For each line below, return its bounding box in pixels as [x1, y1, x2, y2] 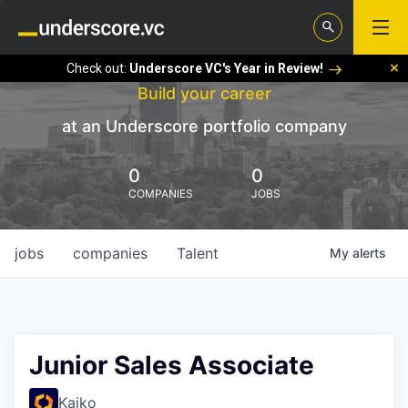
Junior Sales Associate [29, 350, 314, 381]
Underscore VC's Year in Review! [128, 60, 323, 76]
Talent [177, 244, 219, 262]
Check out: [66, 60, 129, 76]
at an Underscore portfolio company [61, 117, 347, 136]
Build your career [137, 84, 271, 103]
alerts [352, 245, 386, 260]
